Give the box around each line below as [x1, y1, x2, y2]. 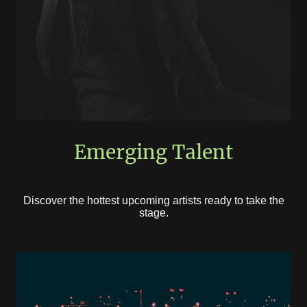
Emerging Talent [74, 140, 233, 165]
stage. [138, 207, 169, 219]
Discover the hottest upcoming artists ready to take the [23, 195, 284, 207]
